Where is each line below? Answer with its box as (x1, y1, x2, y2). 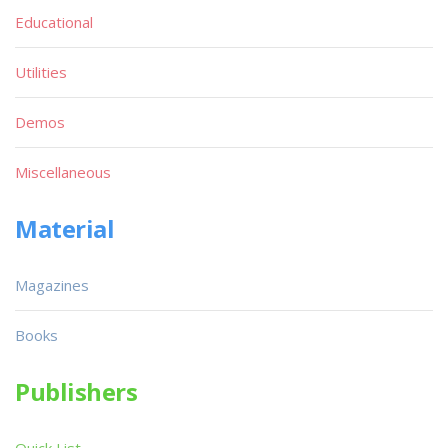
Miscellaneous (15, 162, 111, 182)
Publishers (15, 375, 138, 408)
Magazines (15, 275, 89, 295)
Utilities (15, 62, 67, 82)
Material (15, 212, 115, 245)
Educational (15, 12, 93, 32)
